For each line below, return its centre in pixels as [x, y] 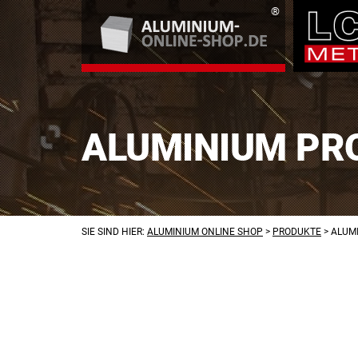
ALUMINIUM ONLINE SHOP [205, 232]
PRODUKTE [297, 232]
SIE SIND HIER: [114, 232]
